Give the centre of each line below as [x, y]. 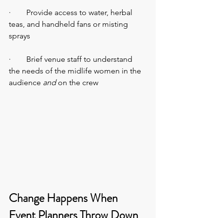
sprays [19, 36]
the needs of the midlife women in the [76, 71]
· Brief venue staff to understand [72, 59]
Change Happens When [64, 198]
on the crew [77, 83]
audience [25, 83]
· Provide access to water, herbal [72, 13]
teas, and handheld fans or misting [69, 24]
